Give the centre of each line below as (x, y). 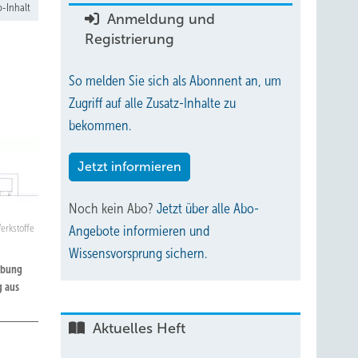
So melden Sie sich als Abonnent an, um (175, 81)
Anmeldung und (159, 19)
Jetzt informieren (129, 167)
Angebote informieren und (139, 231)
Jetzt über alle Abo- (208, 209)
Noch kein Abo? (113, 209)
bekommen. (100, 125)
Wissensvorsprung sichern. (138, 253)
